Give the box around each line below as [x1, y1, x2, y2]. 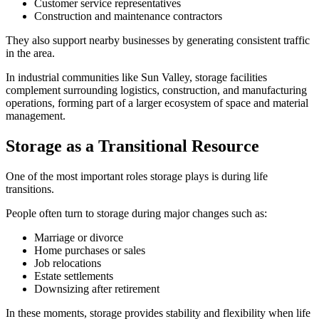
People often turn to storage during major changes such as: [6, 207, 267, 220]
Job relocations [34, 257, 101, 270]
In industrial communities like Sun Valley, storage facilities [6, 71, 267, 84]
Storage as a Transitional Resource [6, 137, 259, 156]
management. [6, 110, 66, 122]
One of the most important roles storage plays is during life [6, 170, 268, 183]
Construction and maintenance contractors [34, 10, 222, 23]
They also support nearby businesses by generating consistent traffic [6, 34, 310, 47]
